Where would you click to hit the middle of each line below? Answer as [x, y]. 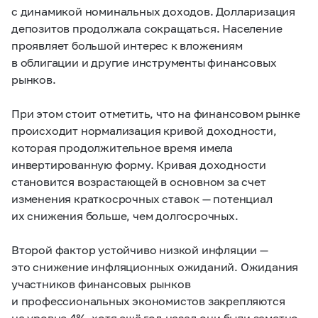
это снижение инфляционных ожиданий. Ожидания [155, 267]
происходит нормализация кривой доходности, [144, 130]
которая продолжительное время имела [122, 147]
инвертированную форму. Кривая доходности [139, 164]
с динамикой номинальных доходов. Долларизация [153, 11]
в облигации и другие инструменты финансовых [144, 62]
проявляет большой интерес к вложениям [127, 45]
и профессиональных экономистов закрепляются [148, 301]
